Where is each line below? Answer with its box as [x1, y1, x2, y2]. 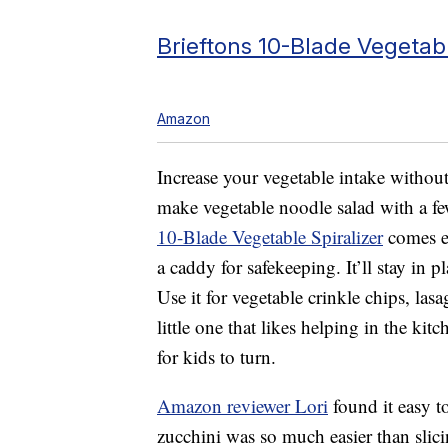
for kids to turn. [157, 343, 276, 369]
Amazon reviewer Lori [157, 392, 328, 418]
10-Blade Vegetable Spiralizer [157, 223, 383, 249]
